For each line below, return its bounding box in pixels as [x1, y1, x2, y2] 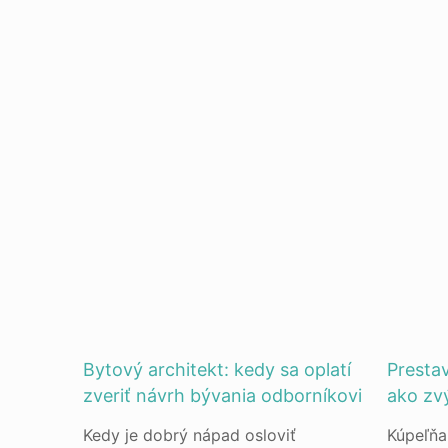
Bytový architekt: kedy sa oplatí [83, 359, 352, 380]
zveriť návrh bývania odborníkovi [83, 385, 363, 406]
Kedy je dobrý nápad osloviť [83, 425, 297, 445]
